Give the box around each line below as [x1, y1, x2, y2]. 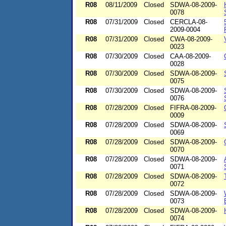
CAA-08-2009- [170, 52, 211, 61]
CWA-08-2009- [170, 35, 212, 43]
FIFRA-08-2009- [170, 104, 216, 112]
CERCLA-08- [170, 18, 207, 26]
